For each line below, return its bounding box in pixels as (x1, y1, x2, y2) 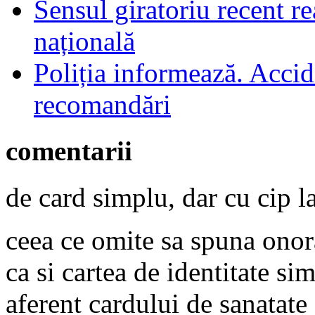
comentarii (6, 136, 132, 167)
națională (34, 25, 135, 56)
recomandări (34, 89, 171, 120)
